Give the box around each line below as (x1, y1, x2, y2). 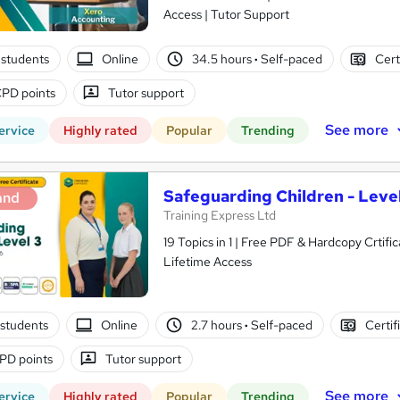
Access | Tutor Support (163, 6, 289, 23)
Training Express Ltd (163, 207, 276, 224)
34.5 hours (191, 50, 254, 67)
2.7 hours (190, 316, 245, 333)
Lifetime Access (163, 254, 252, 271)
